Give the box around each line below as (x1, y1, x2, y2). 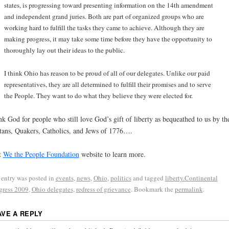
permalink (174, 185, 203, 194)
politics (110, 173, 131, 183)
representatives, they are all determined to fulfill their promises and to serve (4, 79, 211, 89)
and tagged (131, 173, 165, 183)
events (55, 173, 74, 183)
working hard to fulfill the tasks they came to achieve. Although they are (4, 23, 204, 33)
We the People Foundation (3, 149, 79, 159)
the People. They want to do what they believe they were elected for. (4, 90, 193, 100)
